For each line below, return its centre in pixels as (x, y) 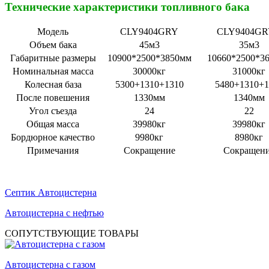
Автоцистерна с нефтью (54, 213)
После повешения (53, 97)
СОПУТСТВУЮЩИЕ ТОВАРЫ (72, 233)
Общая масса (53, 124)
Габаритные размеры (53, 58)
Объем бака (53, 44)
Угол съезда (53, 110)
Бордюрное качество (53, 137)
